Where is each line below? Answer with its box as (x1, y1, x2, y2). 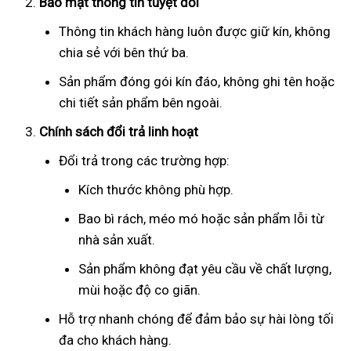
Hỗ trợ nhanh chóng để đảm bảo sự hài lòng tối (59, 310, 334, 327)
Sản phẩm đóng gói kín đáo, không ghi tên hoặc (59, 73, 335, 89)
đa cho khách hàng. (59, 331, 172, 348)
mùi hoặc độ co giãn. (78, 281, 201, 298)
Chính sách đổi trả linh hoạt (39, 123, 198, 139)
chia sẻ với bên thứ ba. (59, 44, 189, 60)
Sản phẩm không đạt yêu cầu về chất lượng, (78, 260, 331, 277)
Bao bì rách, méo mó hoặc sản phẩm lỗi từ (78, 210, 324, 226)
